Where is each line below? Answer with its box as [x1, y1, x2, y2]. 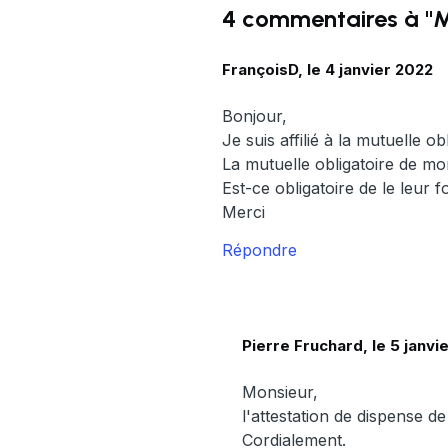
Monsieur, [242, 381, 318, 402]
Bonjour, [222, 106, 287, 127]
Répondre [222, 240, 297, 261]
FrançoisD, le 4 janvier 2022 [222, 60, 433, 80]
